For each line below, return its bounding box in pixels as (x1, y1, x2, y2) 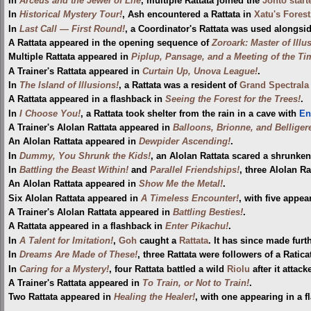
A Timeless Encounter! (141, 193, 239, 203)
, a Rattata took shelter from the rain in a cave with (81, 108, 299, 119)
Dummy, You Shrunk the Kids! (19, 151, 151, 161)
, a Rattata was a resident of (119, 81, 239, 91)
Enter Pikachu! (165, 221, 228, 232)
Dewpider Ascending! (139, 137, 230, 147)
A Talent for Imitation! (19, 235, 113, 246)
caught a (137, 235, 179, 246)
